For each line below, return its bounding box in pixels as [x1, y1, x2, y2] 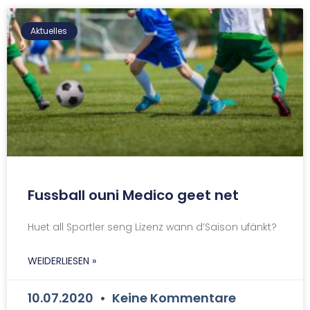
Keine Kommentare [109, 289, 236, 307]
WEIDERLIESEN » [28, 253, 96, 268]
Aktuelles [30, 24, 68, 37]
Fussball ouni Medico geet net [28, 185, 239, 205]
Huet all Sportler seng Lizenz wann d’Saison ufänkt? [28, 219, 277, 234]
